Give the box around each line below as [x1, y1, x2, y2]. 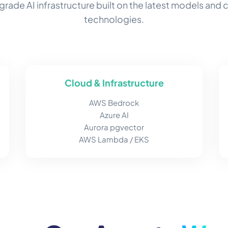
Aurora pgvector [84, 122, 144, 132]
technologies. [84, 13, 144, 25]
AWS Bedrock [89, 98, 139, 108]
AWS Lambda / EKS [79, 134, 149, 145]
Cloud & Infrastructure [64, 77, 164, 89]
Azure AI [99, 110, 129, 120]
